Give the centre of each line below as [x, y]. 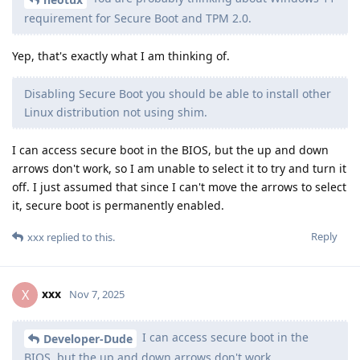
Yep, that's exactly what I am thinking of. [121, 56]
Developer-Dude [88, 338]
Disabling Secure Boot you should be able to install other [178, 94]
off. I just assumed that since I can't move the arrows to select [179, 187]
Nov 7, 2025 [97, 294]
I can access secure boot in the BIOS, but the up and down [170, 150]
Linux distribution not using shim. [116, 112]
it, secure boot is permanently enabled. [118, 206]
